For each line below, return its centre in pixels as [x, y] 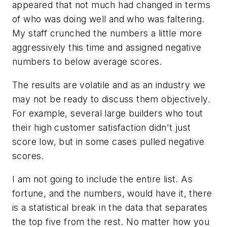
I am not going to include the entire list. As [102, 179]
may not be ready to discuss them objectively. [111, 99]
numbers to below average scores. [87, 62]
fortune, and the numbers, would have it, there [112, 193]
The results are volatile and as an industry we [109, 85]
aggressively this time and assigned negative [107, 48]
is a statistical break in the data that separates [110, 207]
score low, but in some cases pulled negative [108, 141]
